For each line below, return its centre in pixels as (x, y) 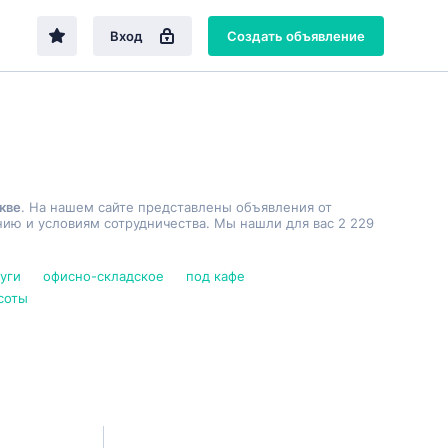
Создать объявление (296, 35)
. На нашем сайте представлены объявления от (176, 207)
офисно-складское (103, 276)
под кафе (215, 276)
